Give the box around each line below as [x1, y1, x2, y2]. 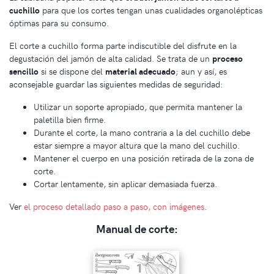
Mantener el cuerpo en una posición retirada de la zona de [34, 151, 254, 164]
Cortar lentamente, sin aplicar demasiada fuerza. [34, 177, 217, 190]
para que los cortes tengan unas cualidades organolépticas [40, 3, 262, 16]
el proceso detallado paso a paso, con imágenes [24, 199, 204, 212]
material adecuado [105, 64, 176, 77]
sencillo [9, 64, 39, 77]
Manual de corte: [96, 220, 178, 236]
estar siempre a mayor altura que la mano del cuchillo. [34, 138, 240, 151]
